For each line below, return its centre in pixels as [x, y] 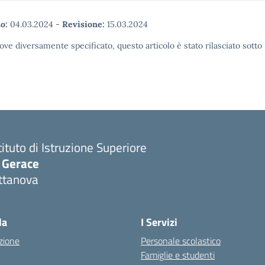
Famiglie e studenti [178, 255]
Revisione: [83, 24]
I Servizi [159, 222]
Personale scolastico [181, 241]
